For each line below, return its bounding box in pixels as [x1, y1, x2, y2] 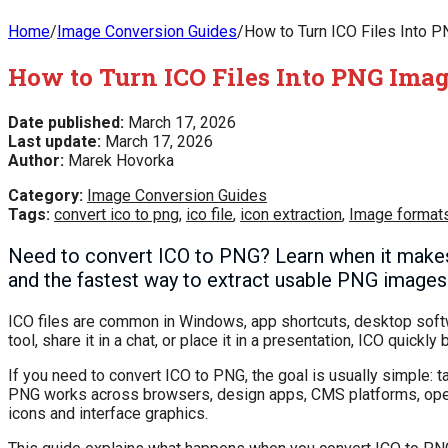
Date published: [8, 112, 124, 132]
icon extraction [240, 204, 342, 224]
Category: [8, 185, 83, 205]
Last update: [8, 131, 101, 151]
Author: [8, 150, 64, 170]
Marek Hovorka [64, 150, 174, 170]
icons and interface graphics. [8, 403, 208, 423]
